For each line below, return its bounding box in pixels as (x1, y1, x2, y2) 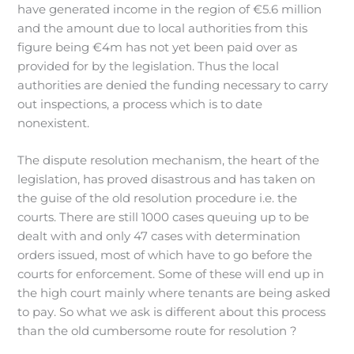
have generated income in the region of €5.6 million (17, 2, 322, 17)
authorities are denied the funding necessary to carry (17, 77, 329, 92)
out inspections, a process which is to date (17, 96, 263, 111)
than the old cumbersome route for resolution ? (17, 324, 298, 338)
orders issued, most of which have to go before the (17, 248, 313, 262)
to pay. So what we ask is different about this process (17, 305, 326, 319)
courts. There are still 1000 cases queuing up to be (17, 210, 310, 224)
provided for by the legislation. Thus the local (17, 58, 280, 73)
